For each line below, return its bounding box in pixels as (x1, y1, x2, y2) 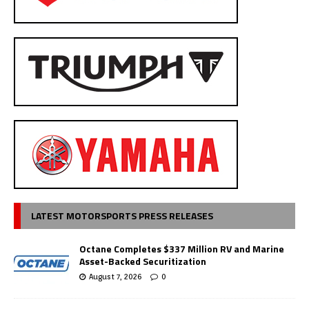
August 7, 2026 (89, 271, 141, 281)
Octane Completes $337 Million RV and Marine (79, 241, 284, 256)
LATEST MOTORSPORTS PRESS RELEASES (31, 208, 213, 223)
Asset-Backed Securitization (79, 253, 206, 268)
